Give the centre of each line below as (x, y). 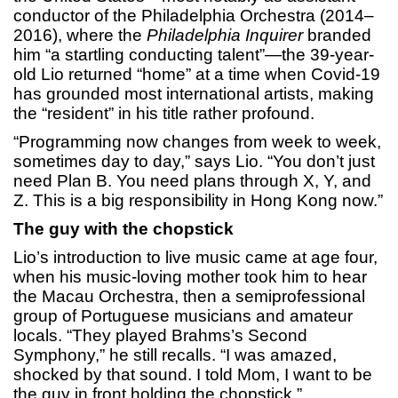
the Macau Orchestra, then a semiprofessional (189, 297)
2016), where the (80, 36)
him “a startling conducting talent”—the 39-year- (194, 55)
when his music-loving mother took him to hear (190, 277)
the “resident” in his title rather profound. (164, 114)
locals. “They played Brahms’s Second (160, 336)
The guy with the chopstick (123, 229)
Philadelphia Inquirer (225, 36)
